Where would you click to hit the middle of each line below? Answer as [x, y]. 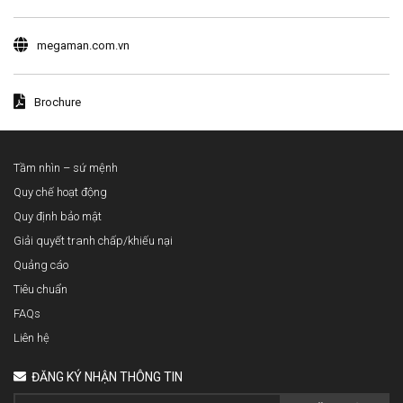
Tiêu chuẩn [40, 289]
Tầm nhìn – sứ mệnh [66, 167]
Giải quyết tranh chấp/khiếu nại [93, 240]
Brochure [58, 102]
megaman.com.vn [83, 45]
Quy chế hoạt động [60, 192]
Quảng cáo [41, 264]
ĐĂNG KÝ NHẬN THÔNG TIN [106, 376]
